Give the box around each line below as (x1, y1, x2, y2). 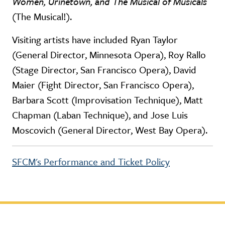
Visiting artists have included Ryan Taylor (12, 32, 178, 46)
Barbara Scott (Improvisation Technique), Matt (12, 92, 203, 106)
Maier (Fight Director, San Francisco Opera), (12, 77, 194, 91)
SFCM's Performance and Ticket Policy (12, 154, 170, 168)
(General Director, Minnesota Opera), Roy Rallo (12, 47, 206, 61)
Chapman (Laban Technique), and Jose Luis (12, 107, 188, 122)
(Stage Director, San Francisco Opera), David (12, 62, 196, 76)
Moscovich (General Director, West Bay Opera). (12, 123, 207, 137)
